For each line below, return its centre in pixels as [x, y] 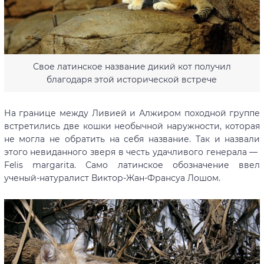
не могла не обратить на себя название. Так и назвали [132, 139]
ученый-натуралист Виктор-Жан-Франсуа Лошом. [112, 178]
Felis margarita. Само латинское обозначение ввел [132, 165]
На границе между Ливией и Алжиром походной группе [132, 113]
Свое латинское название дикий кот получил [132, 66]
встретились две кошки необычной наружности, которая [132, 126]
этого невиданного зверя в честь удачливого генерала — [132, 152]
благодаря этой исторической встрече [132, 79]
